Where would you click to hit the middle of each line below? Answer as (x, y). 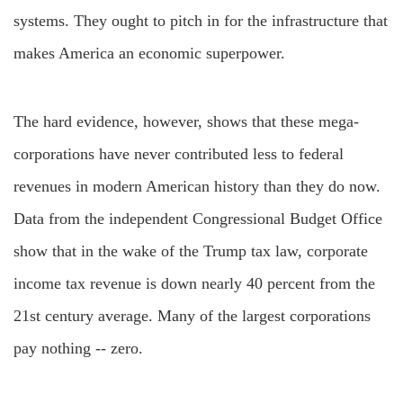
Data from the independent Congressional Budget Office (198, 219)
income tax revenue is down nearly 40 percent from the (194, 283)
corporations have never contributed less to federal (179, 154)
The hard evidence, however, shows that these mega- (186, 121)
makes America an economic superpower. (149, 53)
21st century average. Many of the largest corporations (192, 316)
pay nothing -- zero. (78, 348)
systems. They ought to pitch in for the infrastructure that (201, 21)
